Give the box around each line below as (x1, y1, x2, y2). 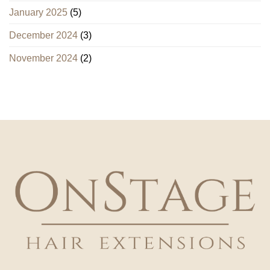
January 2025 (9, 7, 67, 18)
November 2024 (9, 53, 78, 64)
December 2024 (9, 30, 78, 41)
